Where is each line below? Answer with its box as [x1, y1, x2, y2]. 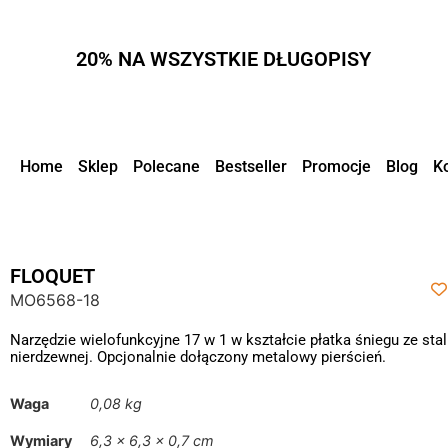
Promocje [302, 157, 371, 176]
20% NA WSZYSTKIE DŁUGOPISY [76, 47, 372, 71]
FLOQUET [10, 264, 95, 288]
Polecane [133, 157, 200, 176]
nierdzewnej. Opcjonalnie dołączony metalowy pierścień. [10, 348, 386, 366]
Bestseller [215, 157, 287, 176]
